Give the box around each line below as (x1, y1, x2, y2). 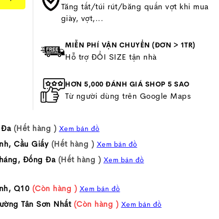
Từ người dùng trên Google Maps (65, 91, 191, 101)
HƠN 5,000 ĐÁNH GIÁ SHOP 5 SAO (65, 80, 190, 88)
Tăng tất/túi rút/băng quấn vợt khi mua (61, 1, 209, 12)
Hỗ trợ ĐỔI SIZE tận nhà (65, 52, 157, 62)
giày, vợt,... (61, 13, 103, 23)
